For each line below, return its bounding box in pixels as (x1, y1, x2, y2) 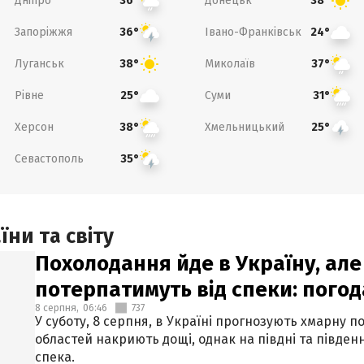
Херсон (14, 119, 54, 134)
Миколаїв (205, 56, 255, 71)
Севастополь (14, 151, 84, 166)
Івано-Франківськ (205, 24, 301, 39)
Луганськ (14, 56, 64, 71)
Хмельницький (205, 119, 284, 134)
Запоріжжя (14, 24, 72, 39)
